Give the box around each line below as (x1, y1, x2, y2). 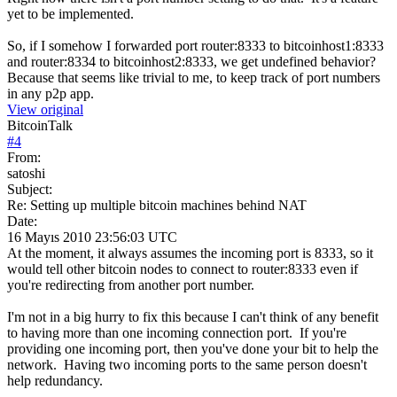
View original (7, 101, 83, 117)
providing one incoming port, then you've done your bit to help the (7, 340, 378, 356)
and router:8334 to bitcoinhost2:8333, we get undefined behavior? (7, 53, 376, 69)
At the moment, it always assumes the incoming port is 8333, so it (7, 245, 373, 261)
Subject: (7, 181, 52, 197)
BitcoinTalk (7, 117, 73, 133)
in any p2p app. (7, 85, 94, 101)
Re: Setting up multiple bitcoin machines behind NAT (7, 197, 307, 213)
